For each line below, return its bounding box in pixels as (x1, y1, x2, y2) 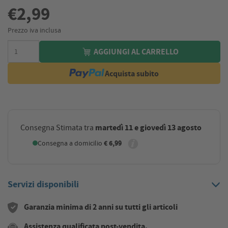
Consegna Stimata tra (20, 123, 95, 133)
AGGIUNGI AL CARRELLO (92, 46, 179, 58)
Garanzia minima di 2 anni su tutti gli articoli (24, 202, 178, 213)
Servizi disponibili (8, 178, 79, 191)
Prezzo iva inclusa (8, 25, 61, 35)
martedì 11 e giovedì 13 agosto (95, 122, 202, 133)
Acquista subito (105, 68, 159, 79)
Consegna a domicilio (38, 138, 104, 148)
